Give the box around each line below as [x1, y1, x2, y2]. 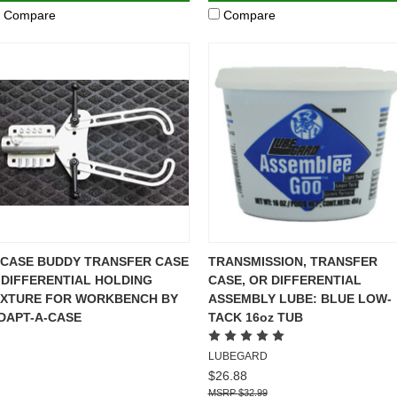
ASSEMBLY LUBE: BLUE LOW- [207, 291, 392, 306]
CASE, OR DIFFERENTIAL [207, 272, 362, 287]
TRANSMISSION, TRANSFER [207, 253, 378, 269]
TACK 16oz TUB [207, 309, 303, 324]
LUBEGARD [207, 349, 268, 362]
